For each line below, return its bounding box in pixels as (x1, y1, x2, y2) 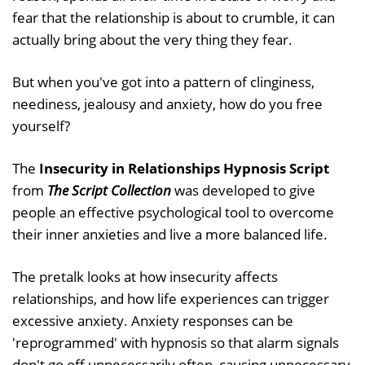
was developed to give (171, 180, 315, 200)
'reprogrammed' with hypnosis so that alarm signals (12, 332, 339, 352)
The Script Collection (47, 180, 171, 200)
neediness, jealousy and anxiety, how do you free (12, 94, 323, 113)
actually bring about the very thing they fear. (12, 29, 292, 49)
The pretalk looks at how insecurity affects (12, 266, 278, 286)
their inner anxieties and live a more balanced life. (12, 224, 328, 244)
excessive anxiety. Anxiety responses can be (12, 310, 293, 330)
